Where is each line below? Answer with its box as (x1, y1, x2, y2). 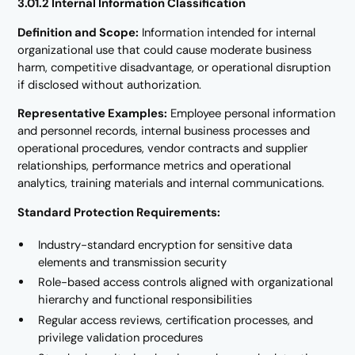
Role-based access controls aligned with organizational (38, 274, 334, 291)
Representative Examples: (17, 105, 168, 122)
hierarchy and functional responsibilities (38, 292, 253, 308)
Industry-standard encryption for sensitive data (38, 236, 293, 253)
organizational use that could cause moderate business (17, 41, 312, 58)
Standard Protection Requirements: (17, 204, 221, 221)
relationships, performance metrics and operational (17, 158, 292, 174)
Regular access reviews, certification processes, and (38, 312, 314, 329)
